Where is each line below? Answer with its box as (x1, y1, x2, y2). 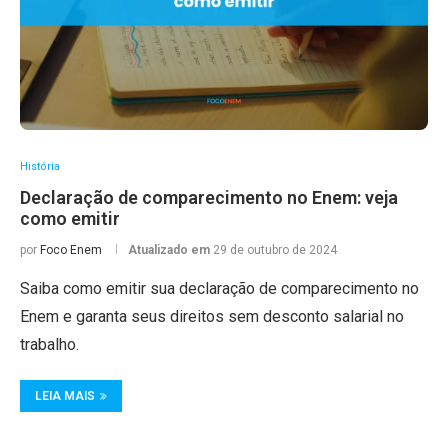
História (20, 160, 60, 173)
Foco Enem (40, 243, 102, 257)
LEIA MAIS (35, 389, 95, 403)
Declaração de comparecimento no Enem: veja (20, 187, 398, 208)
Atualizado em (128, 243, 213, 257)
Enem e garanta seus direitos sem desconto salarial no (20, 307, 404, 326)
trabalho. (20, 335, 79, 354)
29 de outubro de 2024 (213, 243, 337, 257)
